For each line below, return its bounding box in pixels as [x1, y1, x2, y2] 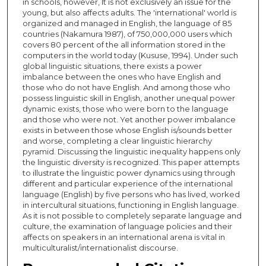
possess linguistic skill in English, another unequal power [22, 93, 235, 103]
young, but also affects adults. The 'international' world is [22, 7, 236, 17]
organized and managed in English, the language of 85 [22, 18, 232, 28]
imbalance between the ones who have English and [22, 71, 221, 81]
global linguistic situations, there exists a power [22, 61, 202, 71]
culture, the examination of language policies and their [22, 221, 232, 231]
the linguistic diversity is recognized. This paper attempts [22, 157, 239, 167]
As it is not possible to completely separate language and [22, 210, 242, 220]
